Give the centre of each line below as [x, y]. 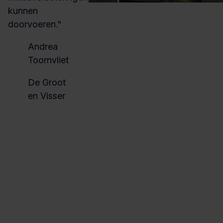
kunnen [23, 11]
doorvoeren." [35, 24]
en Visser [47, 96]
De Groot [47, 82]
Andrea [43, 47]
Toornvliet [48, 60]
